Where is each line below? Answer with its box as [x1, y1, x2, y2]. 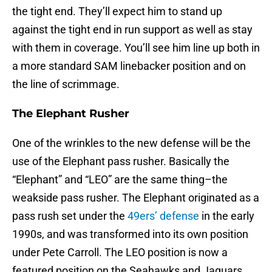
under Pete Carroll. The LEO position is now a [12, 246, 228, 259]
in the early [199, 209, 254, 223]
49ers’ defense [127, 209, 199, 223]
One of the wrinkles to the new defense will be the [12, 137, 251, 150]
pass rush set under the [12, 209, 127, 223]
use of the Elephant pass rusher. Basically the [12, 155, 229, 168]
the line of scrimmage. [12, 78, 120, 91]
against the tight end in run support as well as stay [12, 23, 253, 36]
